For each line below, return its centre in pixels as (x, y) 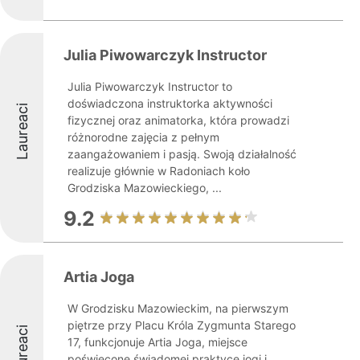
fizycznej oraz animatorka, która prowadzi (178, 120)
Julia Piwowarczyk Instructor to (150, 86)
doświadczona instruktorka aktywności (170, 103)
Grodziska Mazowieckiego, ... (145, 188)
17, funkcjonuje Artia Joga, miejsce (157, 342)
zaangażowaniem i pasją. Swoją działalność (182, 154)
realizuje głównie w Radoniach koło (159, 171)
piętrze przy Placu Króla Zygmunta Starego (182, 325)
